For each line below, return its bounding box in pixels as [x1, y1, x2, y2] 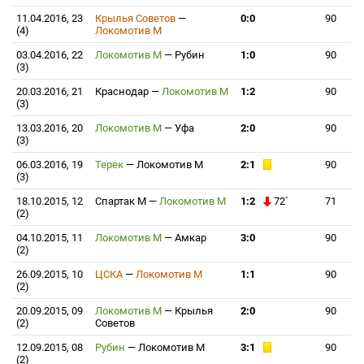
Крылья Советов [95, 12, 178, 24]
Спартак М [95, 195, 149, 207]
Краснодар [95, 85, 151, 97]
